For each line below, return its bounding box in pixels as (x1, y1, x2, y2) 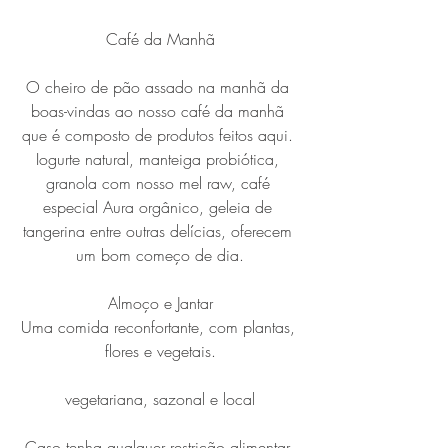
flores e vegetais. (104, 339, 216, 362)
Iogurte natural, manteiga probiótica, (36, 147, 284, 170)
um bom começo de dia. (76, 243, 244, 266)
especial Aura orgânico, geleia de (43, 195, 277, 218)
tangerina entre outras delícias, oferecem (23, 219, 297, 242)
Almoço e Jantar (107, 291, 213, 314)
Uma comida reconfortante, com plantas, (20, 315, 300, 338)
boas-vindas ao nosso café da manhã (31, 99, 289, 122)
